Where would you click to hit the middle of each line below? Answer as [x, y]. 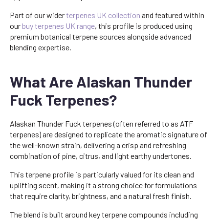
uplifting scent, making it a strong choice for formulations [103, 185]
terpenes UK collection [103, 15]
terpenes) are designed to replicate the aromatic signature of [109, 134]
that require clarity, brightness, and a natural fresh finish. [101, 196]
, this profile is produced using [144, 26]
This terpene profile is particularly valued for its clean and [102, 174]
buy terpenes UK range [58, 26]
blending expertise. [41, 47]
